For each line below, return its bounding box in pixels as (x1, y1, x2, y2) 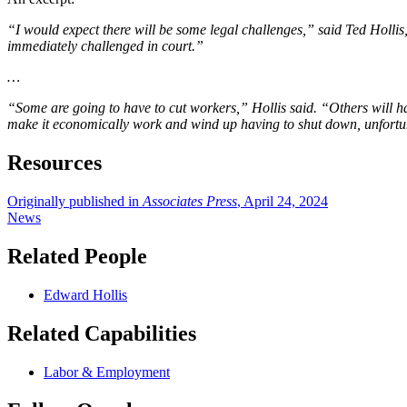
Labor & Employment (44, 363, 170, 380)
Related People (7, 244, 147, 269)
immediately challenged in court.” (7, 38, 203, 55)
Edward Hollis (44, 286, 127, 303)
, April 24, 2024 (237, 194, 328, 210)
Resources (7, 151, 102, 175)
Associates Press (143, 194, 237, 210)
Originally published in (7, 194, 143, 210)
